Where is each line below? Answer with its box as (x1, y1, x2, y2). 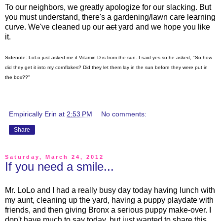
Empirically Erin (9, 110, 57, 118)
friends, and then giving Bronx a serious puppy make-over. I (5, 205, 211, 214)
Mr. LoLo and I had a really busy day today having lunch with (5, 185, 215, 194)
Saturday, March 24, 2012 (5, 153, 104, 160)
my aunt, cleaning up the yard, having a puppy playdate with (5, 195, 214, 204)
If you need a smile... (5, 159, 114, 173)
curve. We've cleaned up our (5, 22, 106, 31)
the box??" (5, 74, 30, 80)
